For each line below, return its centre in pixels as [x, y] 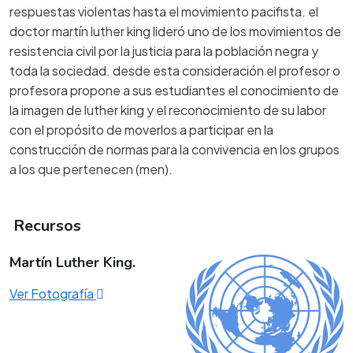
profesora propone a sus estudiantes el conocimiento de [174, 90]
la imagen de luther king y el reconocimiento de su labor [168, 110]
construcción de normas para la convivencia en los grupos [175, 149]
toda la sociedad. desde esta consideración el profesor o [175, 71]
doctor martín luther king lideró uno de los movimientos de [175, 31]
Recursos [45, 226]
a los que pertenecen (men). [91, 169]
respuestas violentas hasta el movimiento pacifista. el [164, 11]
